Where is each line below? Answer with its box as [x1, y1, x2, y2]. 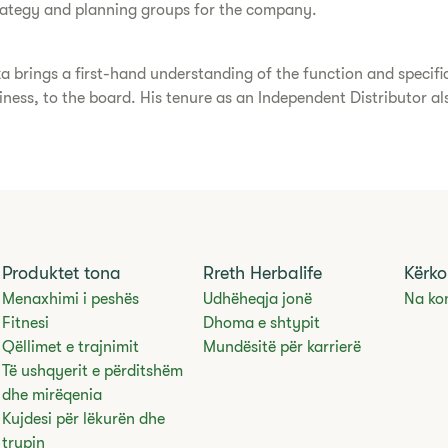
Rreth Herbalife [202, 263, 322, 283]
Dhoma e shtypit [202, 314, 320, 332]
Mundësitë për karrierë [202, 338, 361, 356]
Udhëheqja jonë [202, 290, 312, 308]
